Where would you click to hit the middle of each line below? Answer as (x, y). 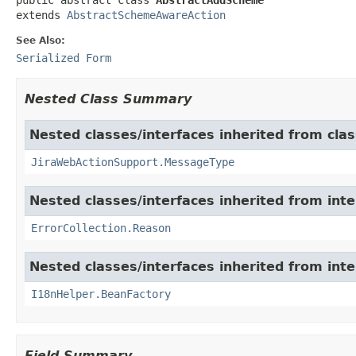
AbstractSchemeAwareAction (146, 15)
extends (41, 15)
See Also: (41, 40)
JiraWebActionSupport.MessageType (133, 162)
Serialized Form (64, 58)
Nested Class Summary (108, 99)
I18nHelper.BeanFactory (101, 294)
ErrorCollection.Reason (101, 228)
